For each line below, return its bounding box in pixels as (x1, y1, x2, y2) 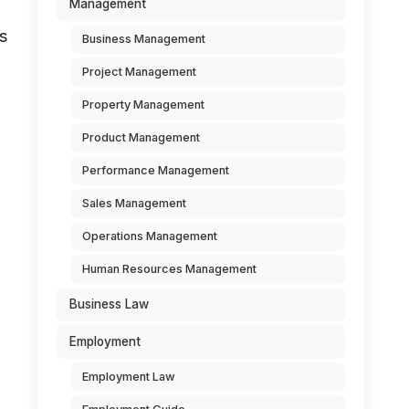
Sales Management (82, 196, 186, 210)
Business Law (69, 297, 149, 311)
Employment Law (82, 370, 175, 383)
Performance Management (82, 163, 229, 177)
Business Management (82, 32, 205, 46)
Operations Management (82, 229, 217, 243)
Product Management (82, 131, 200, 144)
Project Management (82, 65, 196, 79)
